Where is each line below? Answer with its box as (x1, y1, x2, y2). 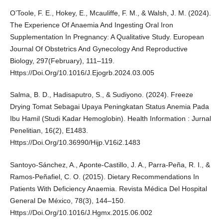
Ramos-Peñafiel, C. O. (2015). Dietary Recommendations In (9, 172, 199, 181)
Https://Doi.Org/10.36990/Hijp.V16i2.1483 (9, 138, 140, 147)
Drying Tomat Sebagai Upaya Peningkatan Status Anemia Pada (9, 103, 209, 111)
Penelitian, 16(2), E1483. (9, 126, 88, 135)
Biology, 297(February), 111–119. (9, 57, 114, 65)
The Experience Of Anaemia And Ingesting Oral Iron (9, 21, 173, 29)
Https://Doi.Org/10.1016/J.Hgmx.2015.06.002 (9, 208, 152, 217)
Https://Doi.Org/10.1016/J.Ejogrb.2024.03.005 (9, 69, 154, 77)
